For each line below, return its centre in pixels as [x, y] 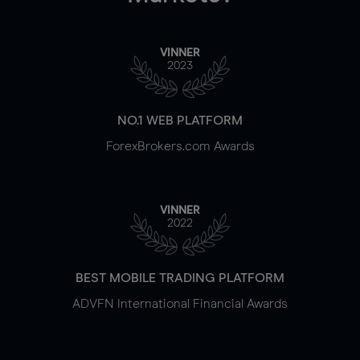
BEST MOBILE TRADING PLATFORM [180, 278]
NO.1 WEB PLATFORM [180, 120]
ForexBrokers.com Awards [180, 146]
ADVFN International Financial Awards [180, 303]
